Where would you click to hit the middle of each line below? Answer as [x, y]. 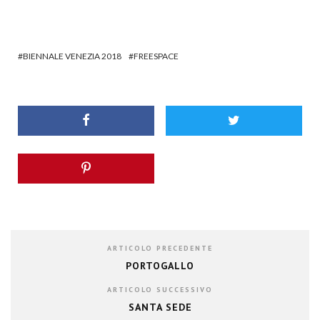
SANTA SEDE [160, 307]
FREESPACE [156, 56]
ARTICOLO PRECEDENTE [160, 248]
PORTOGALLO [160, 265]
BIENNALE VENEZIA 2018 [72, 56]
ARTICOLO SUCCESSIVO [160, 289]
